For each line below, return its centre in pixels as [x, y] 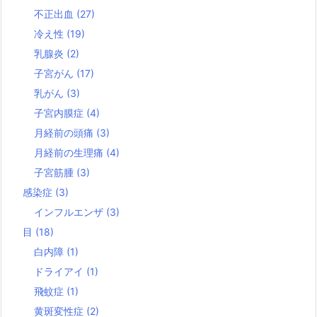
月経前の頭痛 [65, 133]
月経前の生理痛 [70, 152]
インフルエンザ [70, 212]
